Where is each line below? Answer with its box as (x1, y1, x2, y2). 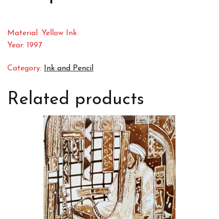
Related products (7, 90, 144, 109)
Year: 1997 (7, 42, 42, 50)
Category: (7, 65, 44, 73)
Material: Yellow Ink (7, 29, 77, 38)
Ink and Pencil (44, 65, 93, 73)
